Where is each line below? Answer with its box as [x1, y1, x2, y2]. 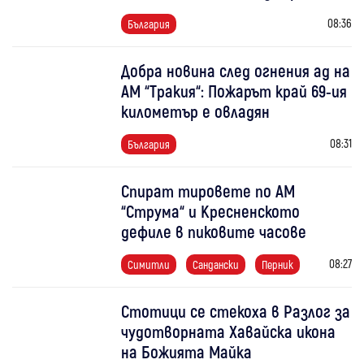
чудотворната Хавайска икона [121, 321, 336, 342]
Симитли [128, 258, 171, 272]
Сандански [193, 258, 240, 272]
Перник [262, 258, 294, 272]
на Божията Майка [121, 341, 253, 362]
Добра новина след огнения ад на [121, 60, 351, 81]
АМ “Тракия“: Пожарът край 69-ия [121, 80, 348, 102]
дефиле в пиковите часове [121, 221, 307, 242]
